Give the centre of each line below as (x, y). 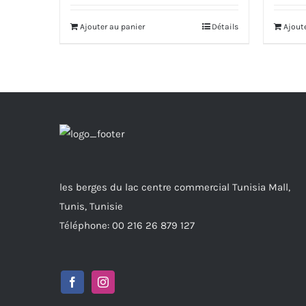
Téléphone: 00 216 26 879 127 (127, 225)
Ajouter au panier (112, 27)
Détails (225, 27)
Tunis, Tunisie (91, 206)
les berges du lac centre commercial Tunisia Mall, (175, 187)
